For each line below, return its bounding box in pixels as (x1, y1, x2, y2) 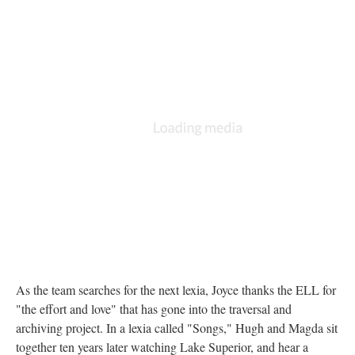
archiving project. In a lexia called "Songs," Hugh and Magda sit (16, 319, 338, 336)
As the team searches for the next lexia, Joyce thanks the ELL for (16, 281, 336, 298)
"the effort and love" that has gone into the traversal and (16, 300, 292, 317)
